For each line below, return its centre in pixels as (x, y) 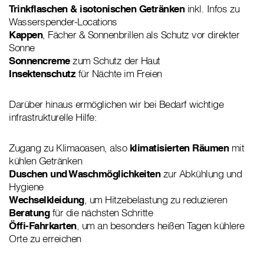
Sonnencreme (41, 60)
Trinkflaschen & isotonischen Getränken (97, 8)
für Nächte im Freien (120, 73)
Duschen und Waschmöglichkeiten (85, 173)
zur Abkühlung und (201, 173)
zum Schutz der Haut (116, 60)
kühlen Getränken (45, 160)
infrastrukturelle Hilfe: (53, 117)
